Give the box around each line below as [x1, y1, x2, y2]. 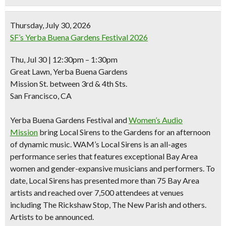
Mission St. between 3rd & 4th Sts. [10, 79, 127, 88]
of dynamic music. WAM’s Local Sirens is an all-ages [10, 139, 187, 149]
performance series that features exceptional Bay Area [10, 151, 198, 161]
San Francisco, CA [10, 91, 72, 100]
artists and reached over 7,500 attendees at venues [10, 188, 184, 197]
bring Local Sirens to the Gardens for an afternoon [38, 127, 210, 137]
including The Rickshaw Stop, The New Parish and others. [10, 200, 206, 209]
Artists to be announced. [10, 212, 94, 221]
